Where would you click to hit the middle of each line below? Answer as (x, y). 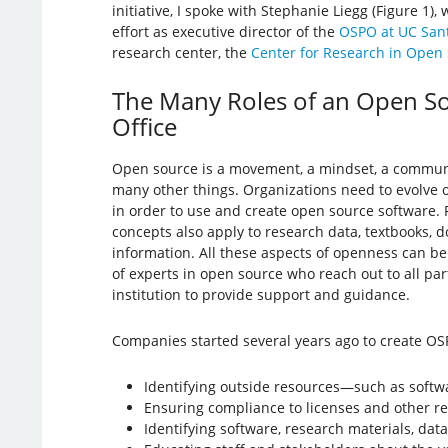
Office (144, 126)
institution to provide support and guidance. (260, 294)
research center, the (181, 52)
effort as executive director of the (225, 31)
